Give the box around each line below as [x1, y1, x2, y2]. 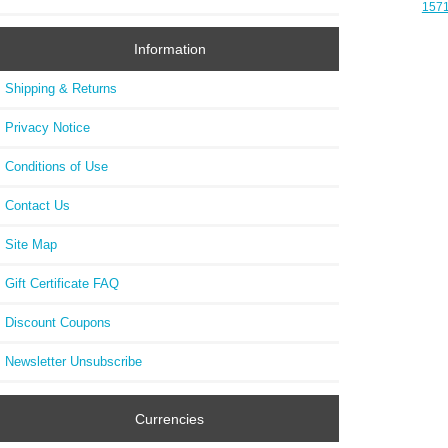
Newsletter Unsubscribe [5, 354, 142, 370]
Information [133, 41, 206, 58]
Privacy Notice [5, 120, 90, 136]
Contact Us [5, 198, 70, 214]
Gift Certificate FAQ [5, 276, 119, 292]
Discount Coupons [5, 315, 111, 331]
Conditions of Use [5, 159, 108, 175]
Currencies [135, 410, 205, 427]
